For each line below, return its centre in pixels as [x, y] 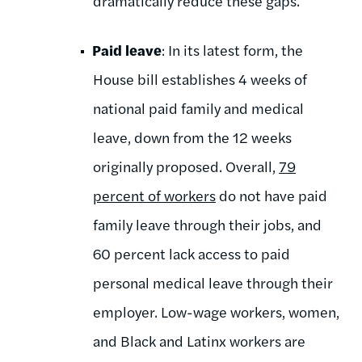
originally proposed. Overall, [184, 166]
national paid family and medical [198, 107]
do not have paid [271, 195]
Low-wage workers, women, [248, 311]
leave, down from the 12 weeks [192, 137]
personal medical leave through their [213, 282]
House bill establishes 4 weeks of [200, 78]
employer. [125, 311]
